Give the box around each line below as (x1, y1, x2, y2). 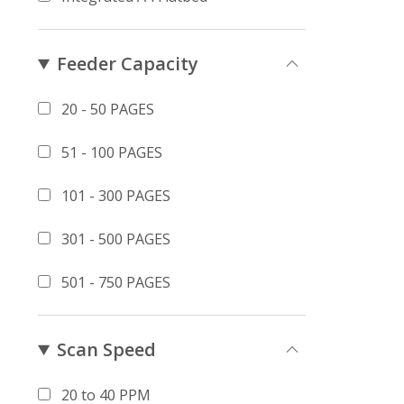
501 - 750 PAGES (61, 272, 170, 292)
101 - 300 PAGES (61, 186, 170, 206)
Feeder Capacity (57, 51, 199, 76)
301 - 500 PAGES (61, 229, 170, 249)
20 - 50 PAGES (61, 99, 154, 119)
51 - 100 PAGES (61, 142, 162, 162)
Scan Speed (57, 337, 157, 362)
